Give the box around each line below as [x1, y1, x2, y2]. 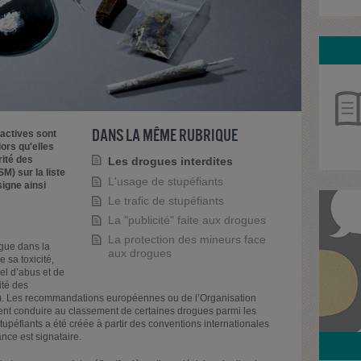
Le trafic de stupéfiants [107, 193, 224, 207]
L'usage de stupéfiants [107, 174, 223, 188]
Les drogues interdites [107, 154, 233, 168]
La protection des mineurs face [107, 233, 266, 247]
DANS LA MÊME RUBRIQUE [91, 126, 238, 144]
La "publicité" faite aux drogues [107, 214, 266, 227]
